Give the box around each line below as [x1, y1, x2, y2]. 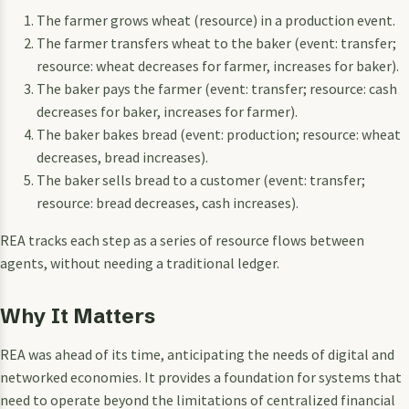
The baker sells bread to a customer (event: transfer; [37, 171, 365, 190]
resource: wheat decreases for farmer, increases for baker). [37, 57, 399, 76]
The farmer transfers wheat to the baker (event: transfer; [37, 34, 396, 53]
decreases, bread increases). [37, 148, 208, 167]
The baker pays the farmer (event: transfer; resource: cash [37, 79, 397, 99]
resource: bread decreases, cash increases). [37, 194, 299, 213]
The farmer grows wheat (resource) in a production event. [37, 11, 395, 30]
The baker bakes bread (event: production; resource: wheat [37, 125, 401, 144]
